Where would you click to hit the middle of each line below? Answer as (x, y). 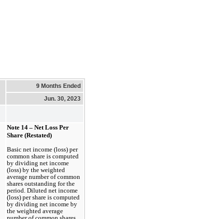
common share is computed (43, 156)
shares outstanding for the (41, 183)
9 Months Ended (58, 86)
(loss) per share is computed (43, 197)
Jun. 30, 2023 (62, 99)
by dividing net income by (42, 204)
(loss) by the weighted (36, 170)
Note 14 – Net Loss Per (38, 127)
